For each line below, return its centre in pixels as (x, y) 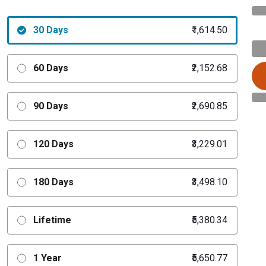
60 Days (50, 68)
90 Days (50, 106)
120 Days (53, 144)
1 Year (47, 258)
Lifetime (52, 220)
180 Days (53, 182)
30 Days (50, 30)
